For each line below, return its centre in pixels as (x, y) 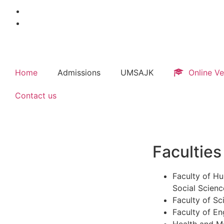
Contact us (36, 95)
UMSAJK (137, 72)
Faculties (187, 152)
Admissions (79, 72)
